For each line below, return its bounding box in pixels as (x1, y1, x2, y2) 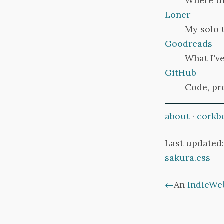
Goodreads (165, 38, 212, 49)
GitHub (165, 67, 196, 78)
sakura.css (165, 152, 210, 163)
